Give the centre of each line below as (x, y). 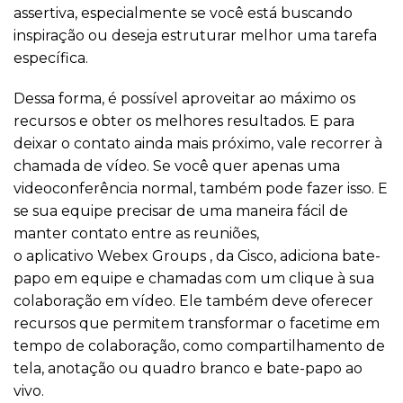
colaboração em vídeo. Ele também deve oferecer (193, 301)
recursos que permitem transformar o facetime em (197, 324)
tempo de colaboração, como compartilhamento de (199, 346)
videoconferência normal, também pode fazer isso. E (201, 189)
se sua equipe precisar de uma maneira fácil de (181, 211)
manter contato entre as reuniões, (136, 234)
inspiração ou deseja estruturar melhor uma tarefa (195, 36)
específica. (51, 58)
